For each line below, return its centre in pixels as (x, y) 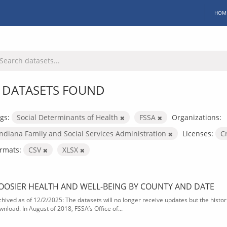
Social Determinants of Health (68, 117)
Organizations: (197, 117)
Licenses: (198, 133)
